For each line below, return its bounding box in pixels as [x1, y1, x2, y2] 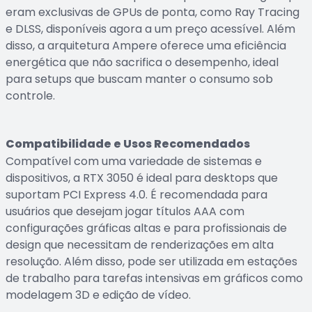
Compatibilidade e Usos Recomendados [6, 136, 250, 152]
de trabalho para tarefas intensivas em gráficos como [6, 270, 303, 286]
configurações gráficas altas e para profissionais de [6, 220, 287, 236]
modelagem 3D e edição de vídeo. [6, 287, 191, 303]
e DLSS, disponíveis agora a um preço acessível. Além [6, 21, 295, 37]
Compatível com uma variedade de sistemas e [6, 153, 262, 169]
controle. [6, 88, 55, 104]
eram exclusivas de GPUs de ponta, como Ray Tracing [6, 4, 299, 20]
